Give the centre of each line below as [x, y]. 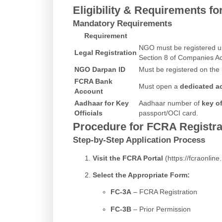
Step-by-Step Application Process [139, 140]
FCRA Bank [93, 82]
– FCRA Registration [164, 192]
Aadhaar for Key [102, 103]
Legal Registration [106, 53]
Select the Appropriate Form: [141, 175]
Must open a [159, 86]
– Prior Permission [161, 209]
